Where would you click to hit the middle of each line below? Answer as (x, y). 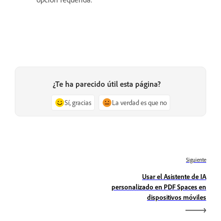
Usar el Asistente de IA (174, 176)
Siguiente (196, 160)
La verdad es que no (139, 102)
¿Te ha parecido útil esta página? (107, 84)
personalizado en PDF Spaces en (159, 186)
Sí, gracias (78, 102)
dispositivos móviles (177, 197)
